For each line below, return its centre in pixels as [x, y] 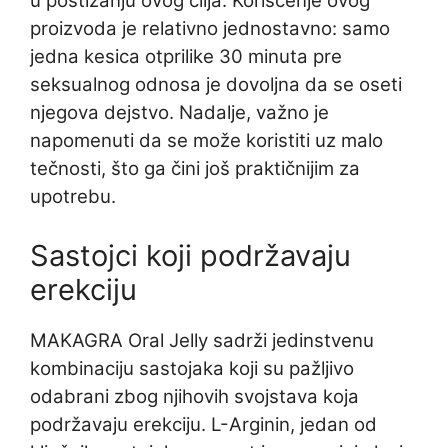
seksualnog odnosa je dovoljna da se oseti [216, 85]
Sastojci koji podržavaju [190, 256]
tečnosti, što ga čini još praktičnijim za [195, 169]
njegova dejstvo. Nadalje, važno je [179, 113]
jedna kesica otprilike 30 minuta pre [186, 57]
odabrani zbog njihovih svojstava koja [194, 397]
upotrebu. [73, 197]
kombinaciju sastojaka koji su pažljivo [192, 369]
